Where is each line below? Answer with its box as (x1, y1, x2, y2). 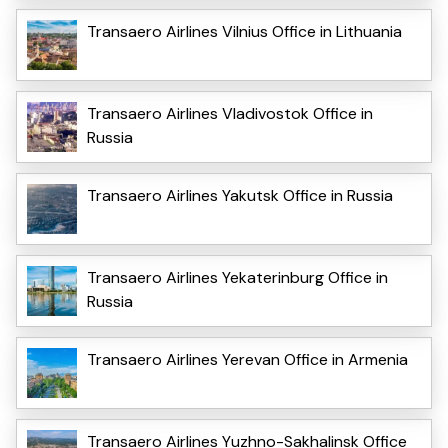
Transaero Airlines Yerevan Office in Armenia (87, 348, 408, 370)
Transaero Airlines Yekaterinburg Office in (87, 266, 388, 288)
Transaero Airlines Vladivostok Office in (87, 102, 373, 124)
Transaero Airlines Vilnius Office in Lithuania (87, 20, 402, 42)
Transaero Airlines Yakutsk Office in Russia (87, 184, 393, 206)
